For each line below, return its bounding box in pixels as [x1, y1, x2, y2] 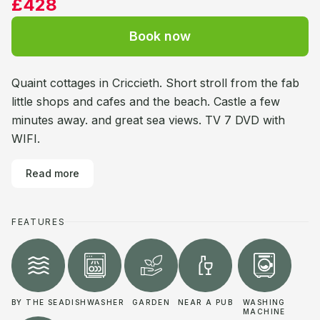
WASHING [243, 298, 286, 306]
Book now [129, 29, 191, 44]
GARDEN [131, 298, 171, 306]
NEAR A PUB [178, 298, 233, 306]
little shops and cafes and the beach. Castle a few [11, 94, 280, 109]
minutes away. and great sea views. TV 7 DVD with [11, 113, 285, 127]
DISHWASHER [65, 298, 124, 306]
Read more [26, 167, 79, 179]
